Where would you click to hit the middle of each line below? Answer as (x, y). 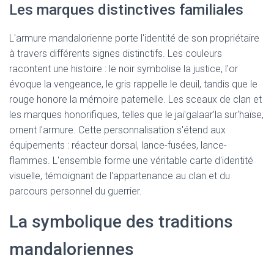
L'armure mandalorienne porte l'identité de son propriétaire (134, 39)
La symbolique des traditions (121, 222)
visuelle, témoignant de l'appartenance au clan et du (120, 176)
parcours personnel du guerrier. (76, 191)
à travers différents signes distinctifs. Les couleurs (116, 54)
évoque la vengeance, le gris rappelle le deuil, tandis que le (133, 84)
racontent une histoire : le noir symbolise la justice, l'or (124, 69)
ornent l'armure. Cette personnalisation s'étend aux (117, 130)
